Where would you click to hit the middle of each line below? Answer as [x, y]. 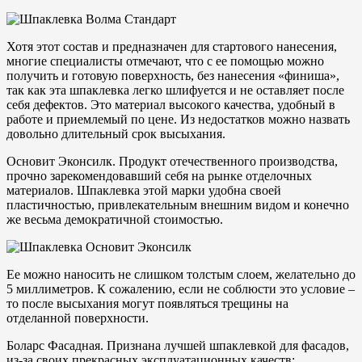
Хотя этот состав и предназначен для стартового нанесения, [172, 46]
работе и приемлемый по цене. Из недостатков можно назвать [178, 119]
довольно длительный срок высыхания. [116, 133]
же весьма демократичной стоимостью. [115, 219]
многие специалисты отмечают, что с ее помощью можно [165, 61]
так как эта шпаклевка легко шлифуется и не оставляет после [175, 90]
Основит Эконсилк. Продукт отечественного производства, [172, 161]
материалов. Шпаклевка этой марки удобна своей [144, 190]
